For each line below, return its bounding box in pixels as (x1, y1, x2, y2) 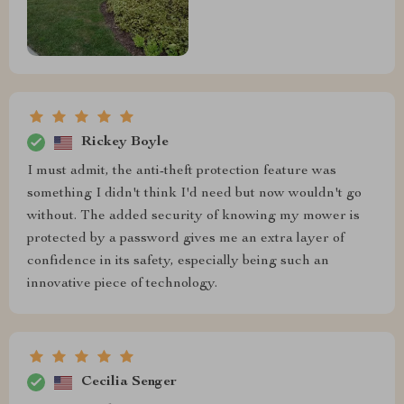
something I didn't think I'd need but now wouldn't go (27, 187, 362, 202)
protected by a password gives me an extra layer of (27, 232, 344, 247)
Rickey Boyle (81, 134, 169, 150)
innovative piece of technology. (27, 277, 217, 292)
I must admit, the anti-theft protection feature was (27, 164, 336, 179)
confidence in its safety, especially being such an (27, 254, 329, 270)
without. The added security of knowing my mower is (27, 209, 360, 225)
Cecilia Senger (81, 374, 177, 390)
